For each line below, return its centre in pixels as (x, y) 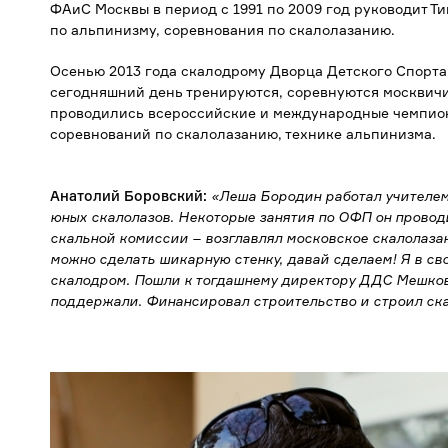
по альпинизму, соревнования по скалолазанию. (222, 29)
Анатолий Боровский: (128, 195)
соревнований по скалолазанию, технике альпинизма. (243, 133)
